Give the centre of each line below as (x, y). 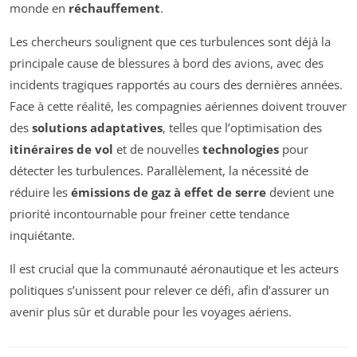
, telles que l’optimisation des (242, 127)
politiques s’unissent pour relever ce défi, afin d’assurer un (169, 290)
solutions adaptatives (97, 127)
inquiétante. (42, 235)
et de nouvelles (158, 149)
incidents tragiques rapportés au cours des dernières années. (176, 84)
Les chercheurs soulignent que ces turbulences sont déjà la (170, 41)
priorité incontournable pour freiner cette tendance (149, 213)
